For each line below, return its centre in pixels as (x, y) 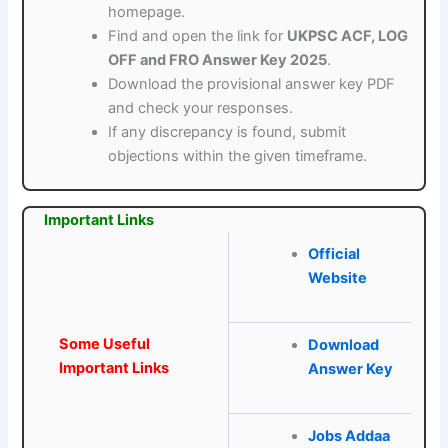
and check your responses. (201, 107)
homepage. (147, 11)
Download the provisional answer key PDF (252, 83)
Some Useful (105, 344)
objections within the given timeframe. (238, 155)
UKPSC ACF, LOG (348, 35)
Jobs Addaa (348, 436)
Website (337, 278)
